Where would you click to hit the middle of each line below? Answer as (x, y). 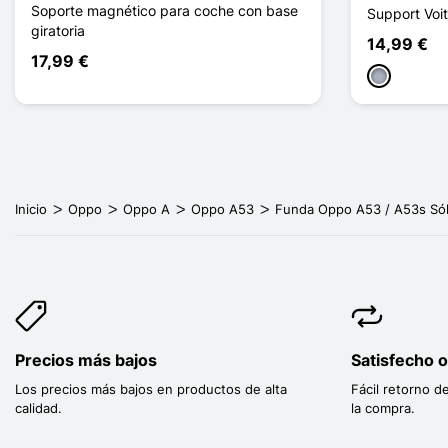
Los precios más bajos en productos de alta (151, 389)
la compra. (383, 408)
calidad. (38, 408)
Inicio (31, 209)
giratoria (58, 31)
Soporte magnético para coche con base (164, 11)
